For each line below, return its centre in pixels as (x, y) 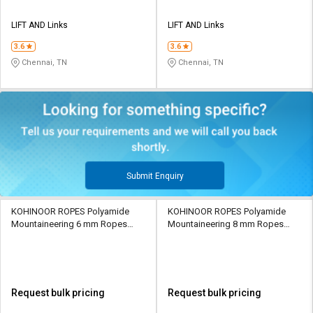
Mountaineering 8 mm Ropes (226, 224)
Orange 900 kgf (42, 236)
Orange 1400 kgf (201, 236)
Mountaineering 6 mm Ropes (69, 224)
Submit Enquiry (155, 176)
